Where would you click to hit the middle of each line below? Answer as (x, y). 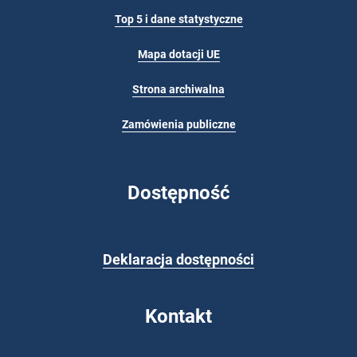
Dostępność (178, 192)
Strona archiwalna (178, 89)
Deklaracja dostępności (178, 259)
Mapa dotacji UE (178, 54)
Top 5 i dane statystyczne (178, 19)
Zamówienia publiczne (178, 124)
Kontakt (178, 317)
